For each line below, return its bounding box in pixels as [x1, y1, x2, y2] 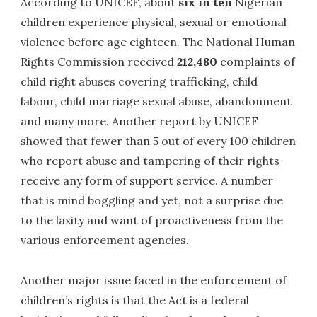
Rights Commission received [21, 54, 178, 69]
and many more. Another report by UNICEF [21, 113, 259, 128]
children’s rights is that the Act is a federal [21, 292, 250, 307]
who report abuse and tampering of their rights [21, 153, 280, 168]
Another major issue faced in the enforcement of [21, 272, 287, 287]
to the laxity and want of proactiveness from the [21, 212, 284, 227]
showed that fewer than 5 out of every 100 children [21, 133, 296, 148]
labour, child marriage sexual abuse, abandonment [21, 93, 292, 108]
